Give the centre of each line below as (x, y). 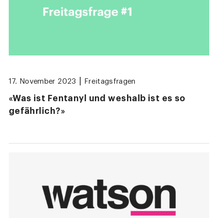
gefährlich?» (37, 111)
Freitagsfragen (110, 82)
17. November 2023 (42, 82)
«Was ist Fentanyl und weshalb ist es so (97, 99)
